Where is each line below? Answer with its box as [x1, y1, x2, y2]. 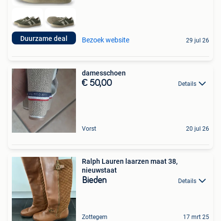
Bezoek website [82, 36, 129, 44]
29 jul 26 [186, 37, 209, 44]
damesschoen [82, 69, 126, 77]
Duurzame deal [20, 34, 68, 42]
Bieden [82, 176, 107, 185]
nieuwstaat [82, 166, 117, 174]
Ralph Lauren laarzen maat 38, [82, 157, 178, 165]
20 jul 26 [186, 125, 209, 132]
